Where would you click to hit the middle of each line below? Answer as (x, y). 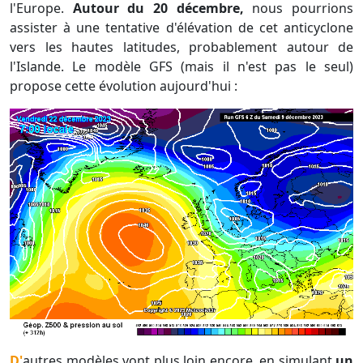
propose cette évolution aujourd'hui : (125, 86)
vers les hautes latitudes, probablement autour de (181, 47)
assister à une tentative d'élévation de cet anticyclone (181, 28)
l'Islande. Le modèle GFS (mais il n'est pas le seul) (181, 67)
